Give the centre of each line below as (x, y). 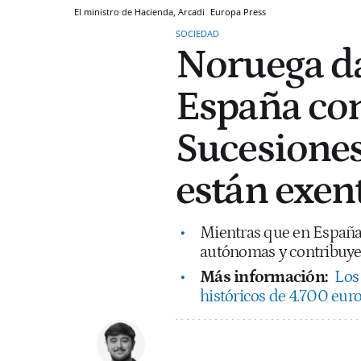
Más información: (266, 277)
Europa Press (238, 11)
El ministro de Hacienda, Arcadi (141, 11)
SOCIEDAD (197, 33)
